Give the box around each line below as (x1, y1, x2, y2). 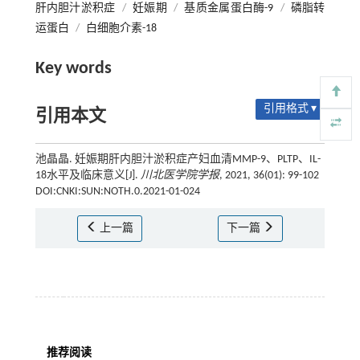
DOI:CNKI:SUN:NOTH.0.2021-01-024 (35, 185, 200, 198)
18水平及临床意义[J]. (35, 169, 141, 182)
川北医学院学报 (140, 169, 219, 182)
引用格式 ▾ (264, 102, 317, 115)
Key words (35, 59, 112, 78)
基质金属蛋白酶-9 (184, 2, 274, 14)
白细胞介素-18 (85, 22, 157, 35)
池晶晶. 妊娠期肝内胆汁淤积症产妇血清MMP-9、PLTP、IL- (35, 153, 321, 166)
